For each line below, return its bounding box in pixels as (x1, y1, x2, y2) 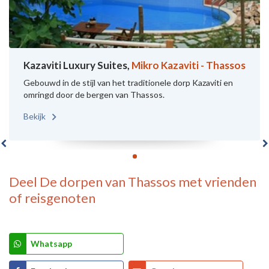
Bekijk (23, 111, 47, 121)
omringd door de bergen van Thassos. (23, 89, 165, 100)
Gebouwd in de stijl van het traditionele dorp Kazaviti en (23, 77, 233, 88)
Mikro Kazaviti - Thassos (131, 59, 246, 71)
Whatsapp (31, 238, 72, 249)
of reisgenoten (9, 190, 95, 206)
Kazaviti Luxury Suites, (23, 59, 131, 71)
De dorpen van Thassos (40, 174, 176, 190)
